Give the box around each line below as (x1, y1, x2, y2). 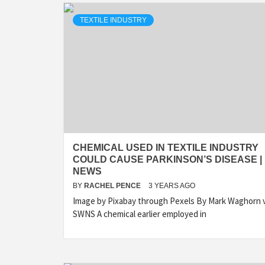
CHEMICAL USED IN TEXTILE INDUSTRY (73, 143, 258, 153)
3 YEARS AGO (148, 182, 195, 190)
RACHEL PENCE (84, 182, 143, 190)
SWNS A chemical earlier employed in (73, 208, 206, 219)
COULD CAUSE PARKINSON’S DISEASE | (73, 154, 262, 164)
